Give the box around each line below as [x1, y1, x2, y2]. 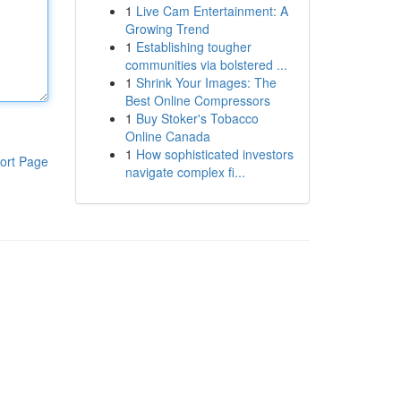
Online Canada [124, 127, 210, 145]
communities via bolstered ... [124, 55, 287, 73]
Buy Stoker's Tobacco [135, 109, 259, 127]
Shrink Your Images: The [135, 73, 277, 91]
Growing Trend [124, 20, 209, 38]
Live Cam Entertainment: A [135, 2, 288, 20]
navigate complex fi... [124, 163, 245, 181]
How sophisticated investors [135, 145, 294, 163]
